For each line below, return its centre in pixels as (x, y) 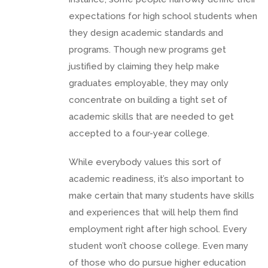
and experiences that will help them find (153, 212)
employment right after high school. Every (158, 229)
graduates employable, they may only (149, 83)
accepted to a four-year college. (139, 133)
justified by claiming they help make (144, 66)
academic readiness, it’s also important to (156, 179)
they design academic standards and (146, 33)
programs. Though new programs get (147, 49)
